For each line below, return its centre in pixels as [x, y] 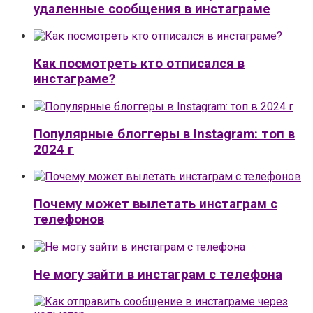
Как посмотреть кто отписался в [139, 64]
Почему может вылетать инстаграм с [155, 204]
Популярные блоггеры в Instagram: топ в [164, 134]
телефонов [69, 220]
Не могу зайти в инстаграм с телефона [158, 274]
